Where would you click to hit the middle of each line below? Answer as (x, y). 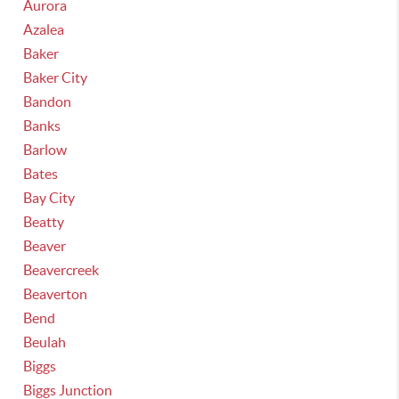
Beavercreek (61, 270)
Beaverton (56, 294)
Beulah (45, 342)
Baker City (56, 77)
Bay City (49, 198)
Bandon (48, 102)
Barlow (45, 150)
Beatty (44, 222)
